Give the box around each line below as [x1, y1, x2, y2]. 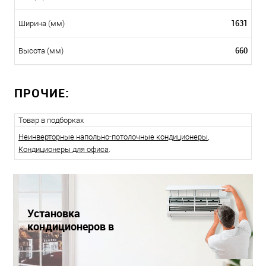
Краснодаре [27, 232, 87, 247]
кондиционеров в [27, 219, 114, 234]
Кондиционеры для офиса [18, 145, 109, 154]
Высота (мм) [18, 46, 64, 56]
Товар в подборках [18, 116, 84, 125]
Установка [27, 206, 80, 221]
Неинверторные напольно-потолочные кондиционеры [18, 132, 208, 142]
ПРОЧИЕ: [14, 85, 69, 102]
